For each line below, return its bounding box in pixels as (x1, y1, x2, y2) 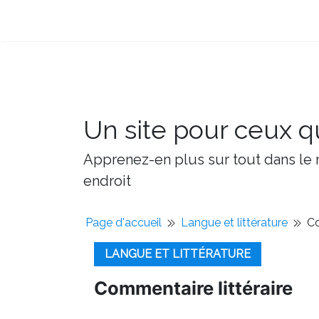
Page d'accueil (85, 216, 162, 229)
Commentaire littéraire (94, 277, 293, 299)
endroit (83, 172, 131, 189)
